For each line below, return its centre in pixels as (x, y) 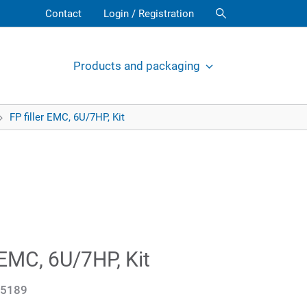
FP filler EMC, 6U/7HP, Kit (67, 117)
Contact (63, 14)
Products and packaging (137, 65)
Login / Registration (149, 14)
